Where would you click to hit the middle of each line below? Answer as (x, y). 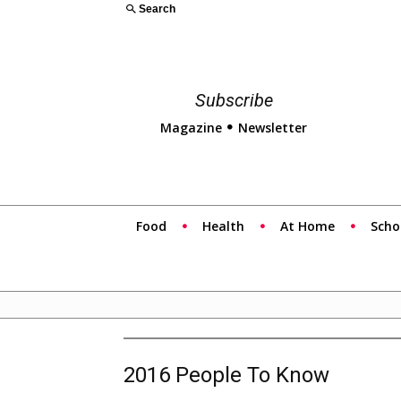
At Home (307, 226)
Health (223, 226)
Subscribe (234, 101)
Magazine (191, 127)
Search (157, 9)
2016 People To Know (226, 375)
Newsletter (273, 127)
